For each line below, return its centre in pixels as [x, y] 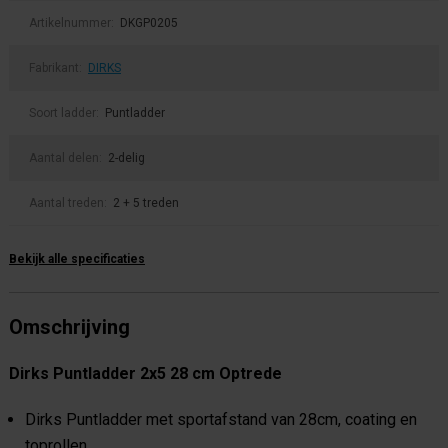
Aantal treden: [69, 203]
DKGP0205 [149, 23]
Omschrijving [69, 327]
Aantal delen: [67, 158]
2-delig [126, 158]
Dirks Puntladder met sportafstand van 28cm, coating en [221, 420]
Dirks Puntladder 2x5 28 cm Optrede [145, 374]
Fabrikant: [57, 68]
